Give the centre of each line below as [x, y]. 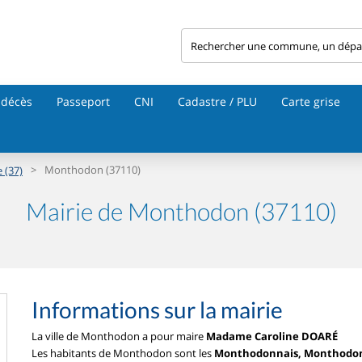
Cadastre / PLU [217, 101]
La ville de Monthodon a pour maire [119, 336]
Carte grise [311, 101]
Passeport [83, 101]
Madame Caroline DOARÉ [272, 336]
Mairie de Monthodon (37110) [181, 211]
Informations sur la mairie [157, 309]
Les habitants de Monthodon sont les [123, 353]
